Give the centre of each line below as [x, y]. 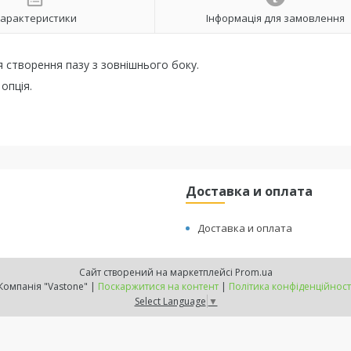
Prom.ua [253, 272]
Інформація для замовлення [275, 18]
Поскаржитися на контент [158, 286]
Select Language [170, 301]
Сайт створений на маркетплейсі [157, 272]
